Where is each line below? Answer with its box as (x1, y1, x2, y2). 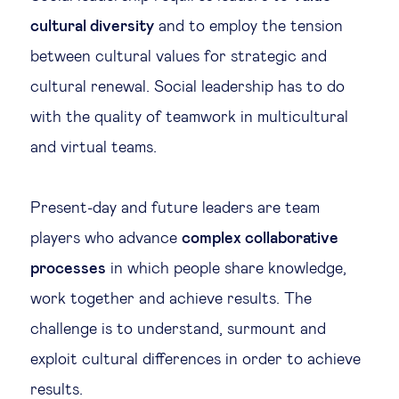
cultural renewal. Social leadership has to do (30, 79, 345, 95)
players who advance (30, 231, 182, 247)
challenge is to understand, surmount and (30, 322, 326, 338)
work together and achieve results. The (30, 291, 312, 307)
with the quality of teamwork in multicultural (30, 110, 348, 126)
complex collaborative (182, 231, 338, 247)
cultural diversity (30, 19, 154, 35)
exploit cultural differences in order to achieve (30, 352, 361, 368)
